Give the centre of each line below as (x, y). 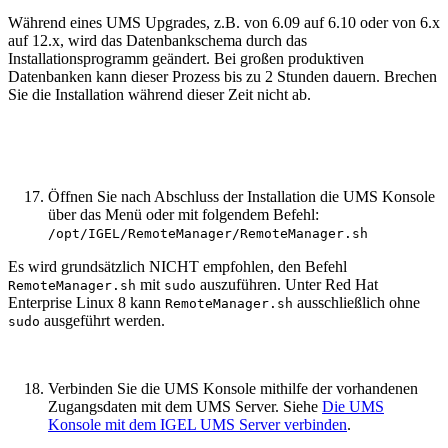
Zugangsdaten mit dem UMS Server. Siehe (185, 406)
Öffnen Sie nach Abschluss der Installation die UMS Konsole (241, 196)
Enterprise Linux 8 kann (86, 302)
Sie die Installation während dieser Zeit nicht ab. (159, 94)
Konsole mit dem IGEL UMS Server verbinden (197, 424)
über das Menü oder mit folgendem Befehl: (183, 214)
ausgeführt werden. (102, 320)
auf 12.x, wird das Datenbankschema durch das (157, 40)
